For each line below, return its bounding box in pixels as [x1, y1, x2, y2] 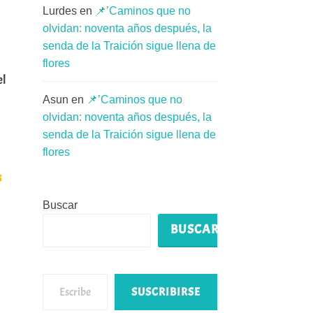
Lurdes [43, 5, 77, 17]
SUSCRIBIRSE [131, 285, 201, 300]
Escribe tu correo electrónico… [42, 267, 108, 279]
